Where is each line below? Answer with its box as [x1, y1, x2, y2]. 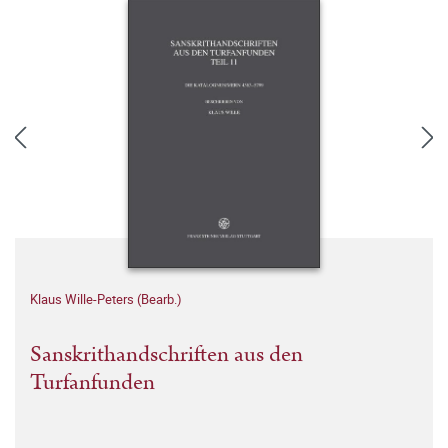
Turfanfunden [30, 366, 155, 399]
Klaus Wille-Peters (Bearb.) [30, 290, 182, 308]
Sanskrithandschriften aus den [30, 338, 303, 371]
